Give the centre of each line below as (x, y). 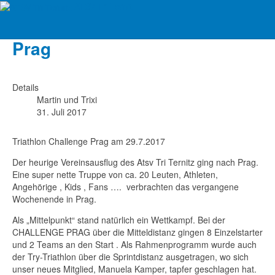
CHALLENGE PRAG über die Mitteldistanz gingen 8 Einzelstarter (137, 232)
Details (25, 87)
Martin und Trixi (67, 99)
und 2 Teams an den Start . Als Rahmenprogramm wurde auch (134, 244)
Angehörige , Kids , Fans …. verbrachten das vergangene (126, 186)
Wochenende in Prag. (54, 199)
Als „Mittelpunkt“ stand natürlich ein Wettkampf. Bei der (119, 219)
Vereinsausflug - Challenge (123, 23)
